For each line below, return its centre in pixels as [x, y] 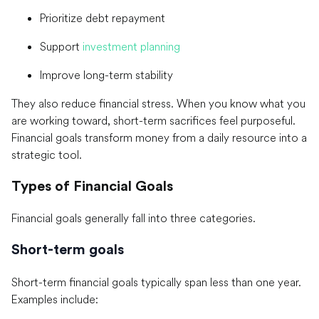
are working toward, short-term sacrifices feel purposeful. [153, 121]
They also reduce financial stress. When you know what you [158, 104]
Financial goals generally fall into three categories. [134, 218]
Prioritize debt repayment [103, 18]
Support [61, 47]
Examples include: [55, 299]
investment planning [131, 47]
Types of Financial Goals [92, 186]
